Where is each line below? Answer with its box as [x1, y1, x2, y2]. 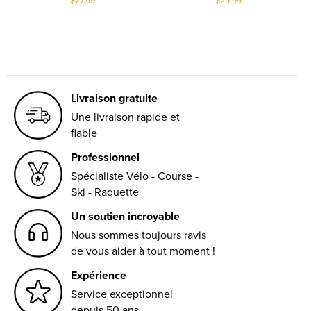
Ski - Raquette [71, 183, 140, 200]
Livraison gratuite [70, 90, 158, 106]
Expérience [71, 267, 127, 283]
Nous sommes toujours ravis [71, 226, 206, 243]
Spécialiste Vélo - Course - [71, 167, 199, 184]
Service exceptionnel [71, 285, 174, 302]
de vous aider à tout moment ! [71, 242, 215, 259]
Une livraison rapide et [70, 108, 180, 125]
